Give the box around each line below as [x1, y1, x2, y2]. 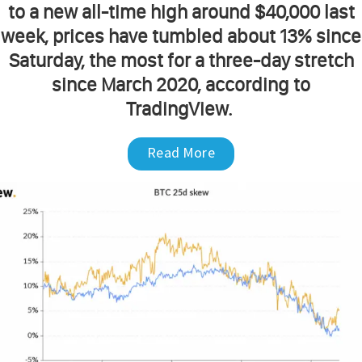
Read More [147, 143, 215, 162]
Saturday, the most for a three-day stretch [8, 48, 354, 73]
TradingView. [126, 97, 236, 121]
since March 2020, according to [52, 73, 310, 97]
